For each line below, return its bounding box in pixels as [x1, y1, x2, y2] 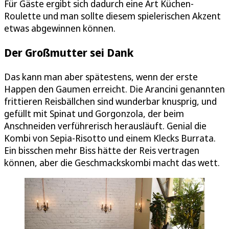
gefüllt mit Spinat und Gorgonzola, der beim [4, 107, 184, 120]
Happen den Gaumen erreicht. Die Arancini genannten [4, 83, 225, 96]
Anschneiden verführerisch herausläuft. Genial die [4, 120, 207, 132]
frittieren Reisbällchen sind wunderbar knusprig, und [4, 95, 217, 108]
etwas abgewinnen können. [4, 22, 116, 35]
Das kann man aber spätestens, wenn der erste [4, 71, 198, 83]
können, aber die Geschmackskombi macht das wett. [4, 156, 220, 169]
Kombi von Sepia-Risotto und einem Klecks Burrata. [4, 132, 216, 145]
